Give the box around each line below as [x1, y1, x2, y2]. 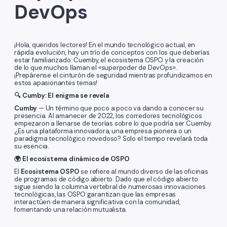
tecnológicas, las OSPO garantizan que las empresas [14, 190, 176, 199]
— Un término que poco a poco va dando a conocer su [37, 104, 204, 113]
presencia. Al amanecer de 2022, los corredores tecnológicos [14, 111, 202, 121]
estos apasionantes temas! [14, 79, 98, 88]
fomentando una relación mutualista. [14, 205, 127, 214]
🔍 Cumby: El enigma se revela [14, 91, 109, 100]
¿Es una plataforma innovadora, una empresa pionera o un [14, 127, 192, 136]
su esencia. [14, 142, 49, 151]
